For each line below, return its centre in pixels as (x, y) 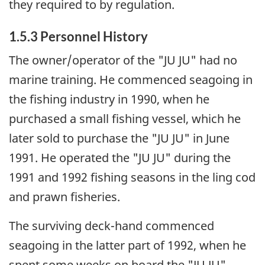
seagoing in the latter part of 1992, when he (127, 245)
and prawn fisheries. (64, 197)
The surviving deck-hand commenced (112, 226)
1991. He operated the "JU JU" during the (120, 158)
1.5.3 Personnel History (78, 36)
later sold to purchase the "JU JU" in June (119, 138)
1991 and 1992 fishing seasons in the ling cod (132, 177)
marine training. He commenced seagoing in (131, 80)
